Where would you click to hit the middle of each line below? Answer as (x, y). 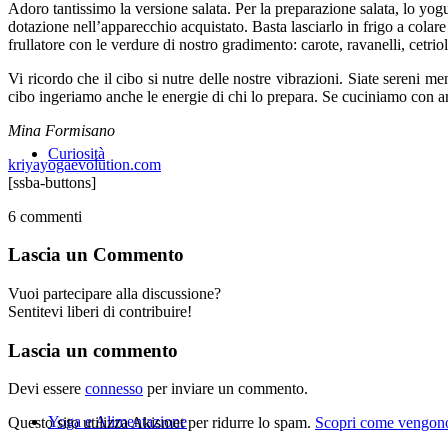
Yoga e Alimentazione (117, 421)
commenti (51, 216)
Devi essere (46, 389)
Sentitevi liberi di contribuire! (100, 312)
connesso (114, 389)
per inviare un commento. (225, 389)
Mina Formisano (61, 130)
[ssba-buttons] (52, 182)
